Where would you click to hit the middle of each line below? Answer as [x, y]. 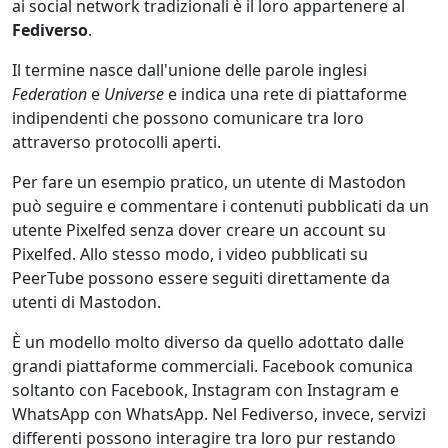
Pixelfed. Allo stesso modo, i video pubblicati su [190, 253]
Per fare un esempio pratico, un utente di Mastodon [209, 181]
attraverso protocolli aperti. [116, 141]
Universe [134, 93]
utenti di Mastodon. [86, 301]
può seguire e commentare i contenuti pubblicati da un [220, 205]
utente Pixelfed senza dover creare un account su [199, 229]
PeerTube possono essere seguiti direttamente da [201, 277]
